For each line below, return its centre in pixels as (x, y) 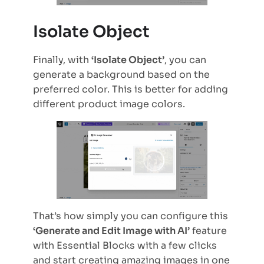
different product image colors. (109, 104)
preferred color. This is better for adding (131, 89)
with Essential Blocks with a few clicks (125, 245)
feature (208, 231)
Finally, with (62, 60)
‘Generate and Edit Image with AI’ (111, 231)
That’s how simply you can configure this (131, 216)
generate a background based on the (121, 74)
